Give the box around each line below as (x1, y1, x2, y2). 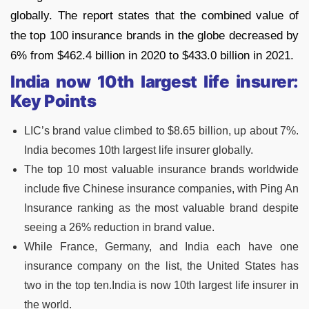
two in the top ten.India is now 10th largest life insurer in (24, 279, 299, 291)
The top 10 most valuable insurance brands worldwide (24, 163, 299, 175)
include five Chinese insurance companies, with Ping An (24, 182, 299, 195)
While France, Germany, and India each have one (24, 240, 299, 252)
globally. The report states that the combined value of (10, 8, 299, 22)
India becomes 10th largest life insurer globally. (24, 143, 253, 156)
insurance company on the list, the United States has (24, 259, 299, 272)
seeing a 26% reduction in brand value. (24, 221, 215, 233)
